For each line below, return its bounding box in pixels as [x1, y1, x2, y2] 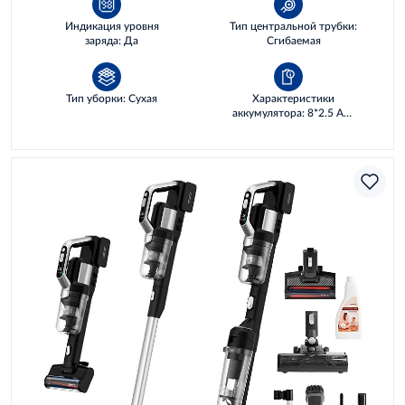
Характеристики [252, 91, 334, 105]
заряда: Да [85, 33, 138, 47]
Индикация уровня [64, 19, 159, 33]
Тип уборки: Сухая [66, 91, 157, 105]
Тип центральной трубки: [230, 19, 357, 33]
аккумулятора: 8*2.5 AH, [232, 106, 354, 119]
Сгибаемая [266, 33, 321, 47]
